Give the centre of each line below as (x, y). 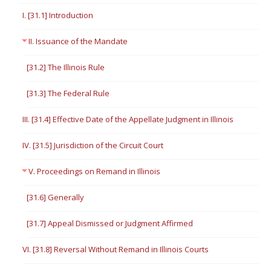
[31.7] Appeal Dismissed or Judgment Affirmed (110, 223)
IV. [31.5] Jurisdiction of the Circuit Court (93, 145)
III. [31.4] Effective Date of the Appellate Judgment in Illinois (128, 119)
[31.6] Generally (56, 197)
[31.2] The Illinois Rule (66, 67)
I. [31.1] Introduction (58, 15)
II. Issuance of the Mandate (78, 41)
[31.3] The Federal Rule (68, 93)
